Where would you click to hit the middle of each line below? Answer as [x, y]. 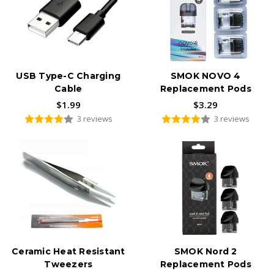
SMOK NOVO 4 [206, 76]
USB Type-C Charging [68, 76]
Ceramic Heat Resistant [68, 252]
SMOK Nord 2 [206, 252]
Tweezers [68, 265]
